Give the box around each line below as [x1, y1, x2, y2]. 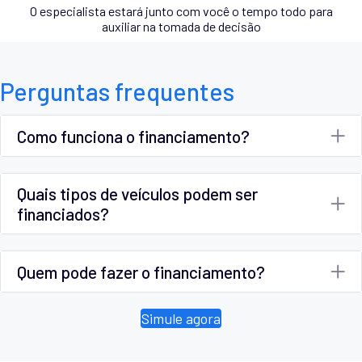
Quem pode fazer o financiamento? [17, 261, 265, 282]
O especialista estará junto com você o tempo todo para [29, 3, 333, 19]
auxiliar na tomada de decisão [101, 19, 261, 35]
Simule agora [141, 309, 221, 328]
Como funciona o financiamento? [17, 125, 250, 146]
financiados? [17, 204, 109, 225]
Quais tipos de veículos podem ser [17, 183, 258, 204]
